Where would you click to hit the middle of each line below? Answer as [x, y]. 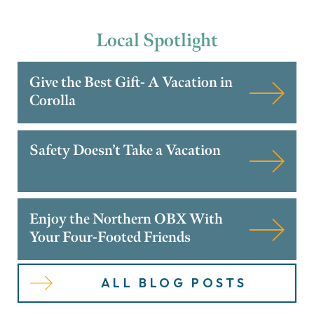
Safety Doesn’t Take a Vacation [125, 151]
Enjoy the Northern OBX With [127, 219]
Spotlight [180, 40]
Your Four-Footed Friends [110, 237]
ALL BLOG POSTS [174, 283]
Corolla [53, 100]
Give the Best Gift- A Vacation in [131, 82]
